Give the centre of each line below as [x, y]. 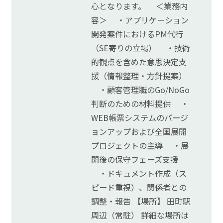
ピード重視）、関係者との [139, 187]
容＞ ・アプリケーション [140, 20]
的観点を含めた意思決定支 [139, 61]
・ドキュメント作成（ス [139, 173]
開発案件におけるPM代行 [137, 34]
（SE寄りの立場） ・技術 [141, 48]
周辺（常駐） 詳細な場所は [140, 215]
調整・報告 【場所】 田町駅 [141, 201]
